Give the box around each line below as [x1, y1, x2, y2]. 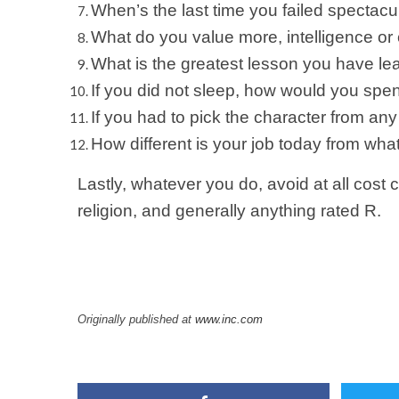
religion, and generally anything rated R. [77, 201, 381, 220]
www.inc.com [195, 313, 263, 326]
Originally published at [77, 313, 195, 326]
